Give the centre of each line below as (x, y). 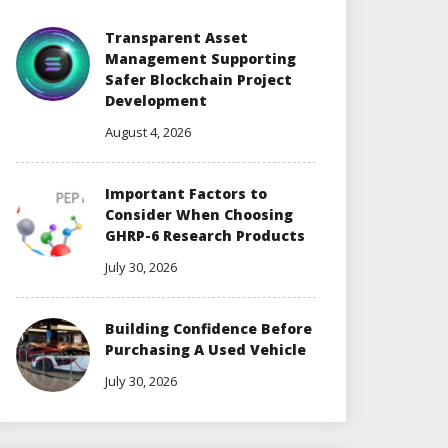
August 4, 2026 (148, 131)
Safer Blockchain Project (198, 79)
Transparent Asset (176, 37)
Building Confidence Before (208, 328)
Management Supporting (200, 58)
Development (156, 100)
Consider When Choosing (199, 214)
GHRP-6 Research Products (205, 235)
